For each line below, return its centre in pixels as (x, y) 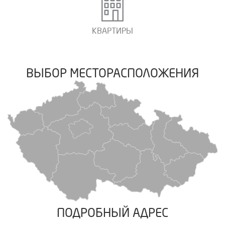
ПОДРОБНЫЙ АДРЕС (113, 212)
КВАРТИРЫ (113, 31)
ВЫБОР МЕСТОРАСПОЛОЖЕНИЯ (113, 73)
